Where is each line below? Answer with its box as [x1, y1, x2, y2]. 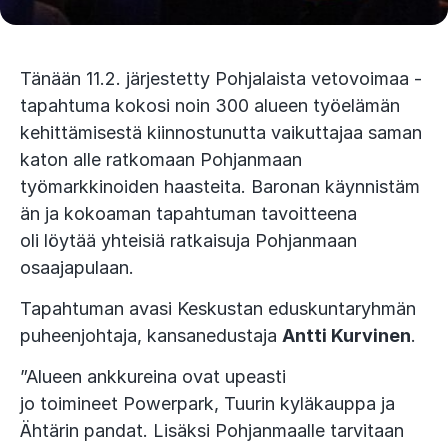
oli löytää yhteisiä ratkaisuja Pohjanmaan [20, 230, 357, 251]
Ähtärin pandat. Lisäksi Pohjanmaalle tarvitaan [20, 420, 404, 441]
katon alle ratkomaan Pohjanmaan [20, 149, 302, 170]
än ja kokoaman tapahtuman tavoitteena [20, 203, 357, 224]
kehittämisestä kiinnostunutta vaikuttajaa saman [20, 122, 422, 143]
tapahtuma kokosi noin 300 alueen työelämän [20, 95, 400, 116]
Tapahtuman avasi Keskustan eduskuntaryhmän [20, 298, 421, 319]
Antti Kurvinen [282, 325, 411, 346]
